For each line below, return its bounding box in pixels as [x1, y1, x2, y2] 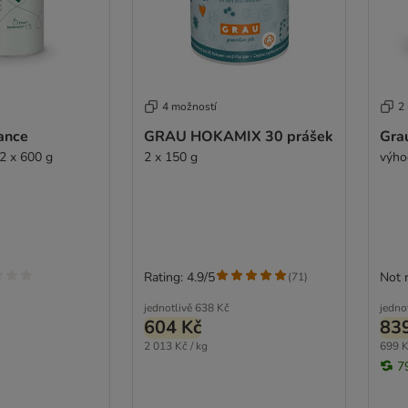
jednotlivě [143, 300, 192, 315]
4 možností [161, 98, 217, 114]
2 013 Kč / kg [143, 338, 208, 353]
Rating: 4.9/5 [143, 268, 215, 286]
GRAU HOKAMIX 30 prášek [143, 126, 333, 147]
